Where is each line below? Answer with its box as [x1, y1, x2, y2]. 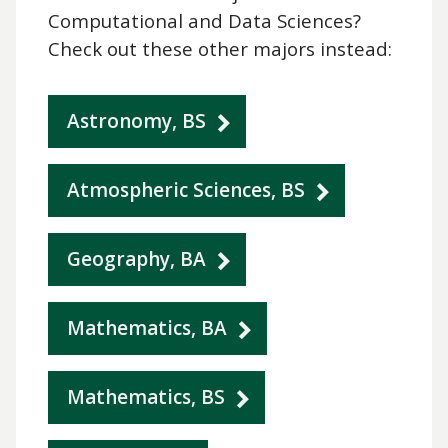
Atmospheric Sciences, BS [67, 176, 305, 203]
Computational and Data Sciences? [48, 7, 361, 33]
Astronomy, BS [67, 107, 206, 134]
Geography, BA [67, 245, 206, 272]
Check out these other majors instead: [48, 35, 392, 61]
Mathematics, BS [67, 383, 225, 410]
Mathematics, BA [67, 314, 227, 341]
